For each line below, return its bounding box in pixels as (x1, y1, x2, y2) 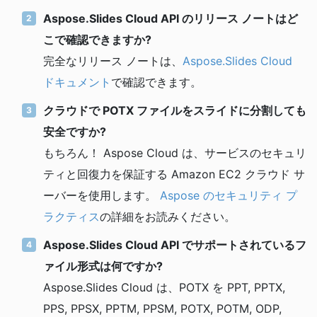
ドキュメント (43, 74, 111, 89)
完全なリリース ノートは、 (43, 53, 183, 68)
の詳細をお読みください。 (100, 209, 236, 224)
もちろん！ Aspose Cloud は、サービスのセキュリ (43, 145, 306, 160)
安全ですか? (43, 124, 106, 139)
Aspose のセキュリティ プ (160, 188, 297, 202)
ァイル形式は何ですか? (43, 258, 163, 273)
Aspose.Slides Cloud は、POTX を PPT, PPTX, (43, 279, 285, 294)
